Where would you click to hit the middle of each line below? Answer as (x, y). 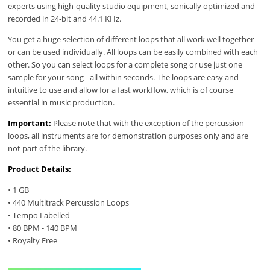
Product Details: (40, 169)
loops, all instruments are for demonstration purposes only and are (128, 136)
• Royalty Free (33, 240)
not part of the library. (48, 149)
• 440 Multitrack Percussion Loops (69, 202)
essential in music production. (61, 102)
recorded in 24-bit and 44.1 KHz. (65, 18)
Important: (31, 123)
